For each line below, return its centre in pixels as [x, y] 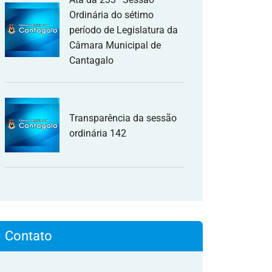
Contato [29, 236]
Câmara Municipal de [115, 45]
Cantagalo [91, 60]
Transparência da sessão [123, 118]
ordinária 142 [98, 133]
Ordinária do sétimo [111, 15]
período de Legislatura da [124, 30]
